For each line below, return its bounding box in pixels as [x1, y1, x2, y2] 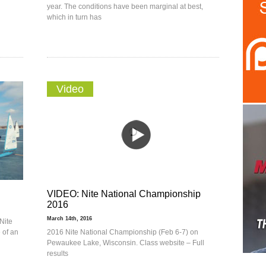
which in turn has [47, 13, 102, 21]
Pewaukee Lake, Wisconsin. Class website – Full [47, 239, 204, 247]
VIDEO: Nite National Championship [47, 189, 201, 199]
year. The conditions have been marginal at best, [47, 2, 203, 11]
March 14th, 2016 [47, 216, 92, 221]
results [47, 249, 68, 258]
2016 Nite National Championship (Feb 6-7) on [47, 228, 198, 236]
